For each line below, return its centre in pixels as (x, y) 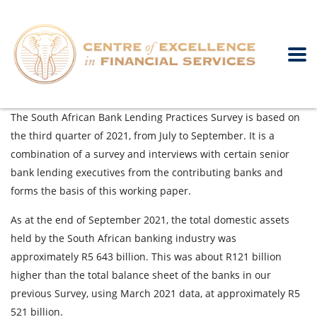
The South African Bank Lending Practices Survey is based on (155, 117)
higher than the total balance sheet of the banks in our (141, 275)
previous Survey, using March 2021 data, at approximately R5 (155, 293)
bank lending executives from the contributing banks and (147, 172)
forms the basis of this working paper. (101, 191)
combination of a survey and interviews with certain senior (150, 154)
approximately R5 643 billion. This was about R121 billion (146, 257)
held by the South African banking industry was (123, 238)
